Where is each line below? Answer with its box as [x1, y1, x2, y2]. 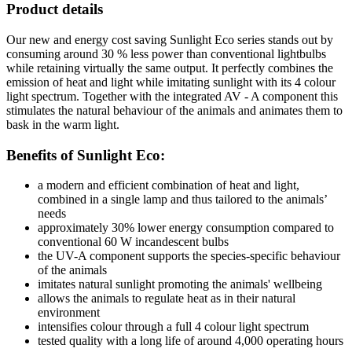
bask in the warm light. [6, 118, 119, 132]
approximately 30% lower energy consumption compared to [38, 221, 334, 235]
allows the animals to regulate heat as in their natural [38, 291, 295, 306]
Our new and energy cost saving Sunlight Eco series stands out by [6, 33, 333, 47]
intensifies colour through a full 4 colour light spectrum [38, 320, 309, 334]
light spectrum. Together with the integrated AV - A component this [6, 90, 338, 104]
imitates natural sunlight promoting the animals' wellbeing [38, 277, 322, 291]
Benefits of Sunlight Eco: [6, 146, 165, 163]
